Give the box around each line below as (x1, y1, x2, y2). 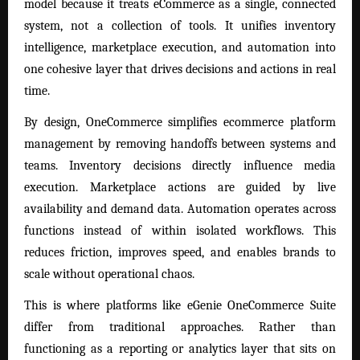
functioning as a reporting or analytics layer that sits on (24, 342, 336, 357)
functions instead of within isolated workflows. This (24, 223, 336, 239)
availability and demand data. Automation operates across (24, 202, 336, 217)
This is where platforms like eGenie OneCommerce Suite (24, 298, 336, 313)
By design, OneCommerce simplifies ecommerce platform (24, 115, 336, 130)
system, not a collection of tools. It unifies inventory (24, 18, 336, 34)
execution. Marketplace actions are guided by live (24, 180, 336, 195)
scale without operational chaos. (24, 267, 194, 282)
